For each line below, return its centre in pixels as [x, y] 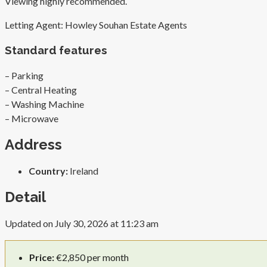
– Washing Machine [44, 104]
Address [33, 145]
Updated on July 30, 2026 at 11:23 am [82, 223]
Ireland [83, 170]
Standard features [56, 50]
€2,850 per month [92, 257]
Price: [42, 257]
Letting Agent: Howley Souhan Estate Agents [96, 24]
